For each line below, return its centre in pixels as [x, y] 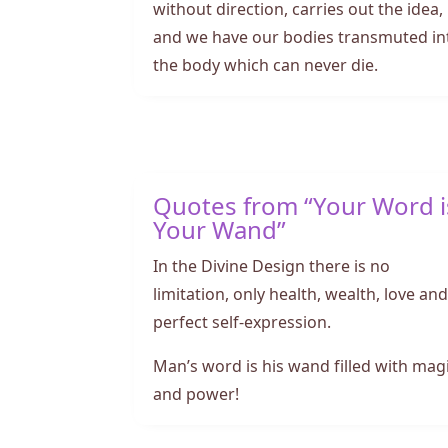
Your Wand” [220, 227]
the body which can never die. [266, 63]
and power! [196, 391]
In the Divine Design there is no [272, 263]
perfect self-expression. [242, 319]
